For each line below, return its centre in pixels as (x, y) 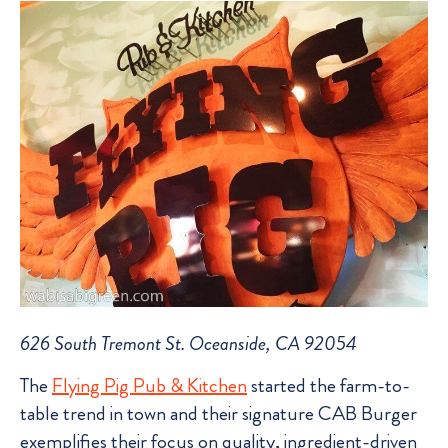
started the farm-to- (328, 386)
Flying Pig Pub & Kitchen (149, 386)
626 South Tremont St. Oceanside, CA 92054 (188, 343)
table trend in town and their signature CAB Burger (218, 414)
